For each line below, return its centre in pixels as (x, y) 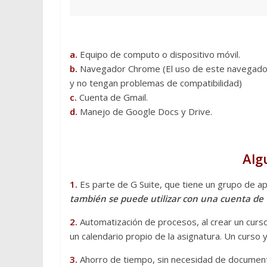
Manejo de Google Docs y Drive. (146, 112)
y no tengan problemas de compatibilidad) (156, 83)
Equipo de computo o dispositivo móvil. (159, 55)
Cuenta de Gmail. (112, 97)
